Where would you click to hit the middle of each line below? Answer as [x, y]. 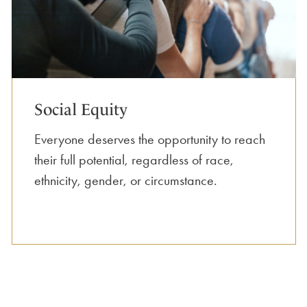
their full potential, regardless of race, [134, 159]
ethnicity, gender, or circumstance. [126, 180]
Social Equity [81, 109]
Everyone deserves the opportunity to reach [150, 139]
